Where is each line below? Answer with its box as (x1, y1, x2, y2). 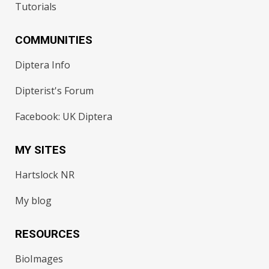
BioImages (15, 252, 64, 265)
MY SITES (15, 143, 67, 157)
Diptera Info (15, 58, 71, 71)
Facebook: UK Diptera (15, 110, 113, 123)
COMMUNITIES (15, 33, 93, 47)
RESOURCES (15, 227, 80, 241)
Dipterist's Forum (15, 84, 94, 97)
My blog (15, 194, 52, 207)
